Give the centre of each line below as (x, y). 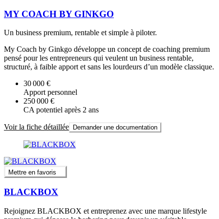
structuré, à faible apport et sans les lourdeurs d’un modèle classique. (109, 67)
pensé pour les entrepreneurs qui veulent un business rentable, (99, 58)
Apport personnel (50, 92)
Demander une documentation (115, 128)
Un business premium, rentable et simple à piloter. (80, 33)
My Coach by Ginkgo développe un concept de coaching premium (107, 49)
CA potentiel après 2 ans (61, 110)
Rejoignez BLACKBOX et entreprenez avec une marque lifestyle (105, 211)
